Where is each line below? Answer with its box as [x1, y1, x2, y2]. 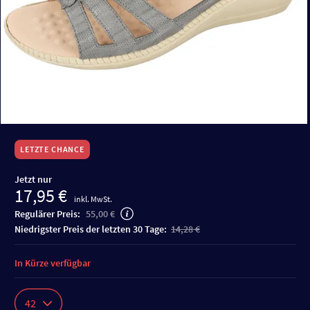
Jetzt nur [15, 173, 52, 185]
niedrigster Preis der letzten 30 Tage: [21, 223, 169, 235]
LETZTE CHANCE [20, 144, 84, 154]
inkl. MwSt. [74, 194, 112, 204]
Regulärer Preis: [15, 208, 82, 220]
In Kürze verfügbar [15, 257, 91, 269]
